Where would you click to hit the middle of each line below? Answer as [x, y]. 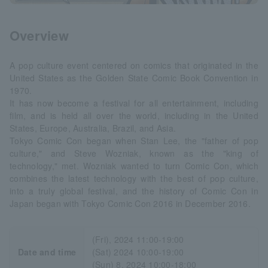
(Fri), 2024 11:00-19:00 [138, 239]
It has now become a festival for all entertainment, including [134, 103]
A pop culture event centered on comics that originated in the [134, 65]
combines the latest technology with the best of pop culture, [134, 178]
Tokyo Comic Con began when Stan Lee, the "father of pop [134, 140]
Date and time [47, 252]
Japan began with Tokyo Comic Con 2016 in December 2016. [130, 203]
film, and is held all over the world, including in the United [134, 115]
